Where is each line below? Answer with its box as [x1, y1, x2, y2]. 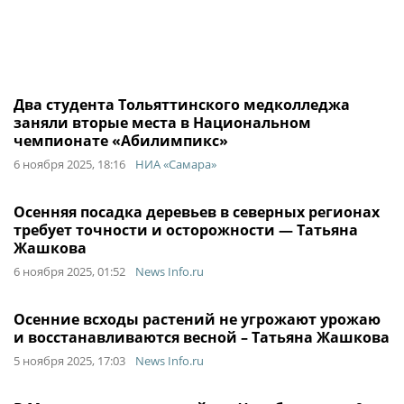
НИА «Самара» [135, 156, 216, 172]
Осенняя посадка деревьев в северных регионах [14, 202, 380, 222]
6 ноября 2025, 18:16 [14, 156, 125, 172]
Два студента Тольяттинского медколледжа [14, 95, 350, 115]
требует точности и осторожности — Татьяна [14, 220, 358, 240]
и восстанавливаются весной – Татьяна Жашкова [14, 327, 390, 347]
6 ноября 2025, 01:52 [14, 263, 125, 280]
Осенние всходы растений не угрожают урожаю [14, 309, 381, 329]
